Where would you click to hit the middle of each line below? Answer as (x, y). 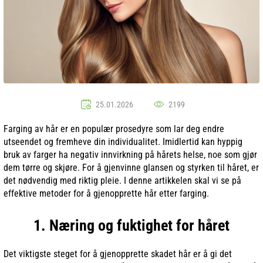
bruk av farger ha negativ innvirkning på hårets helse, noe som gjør (130, 154)
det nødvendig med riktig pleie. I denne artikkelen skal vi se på (122, 180)
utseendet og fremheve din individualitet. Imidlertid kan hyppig (123, 141)
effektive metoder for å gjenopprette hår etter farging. (106, 193)
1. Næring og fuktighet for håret (131, 225)
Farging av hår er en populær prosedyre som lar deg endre (114, 129)
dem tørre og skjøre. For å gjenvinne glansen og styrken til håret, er (131, 167)
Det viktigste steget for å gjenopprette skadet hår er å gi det (118, 254)
